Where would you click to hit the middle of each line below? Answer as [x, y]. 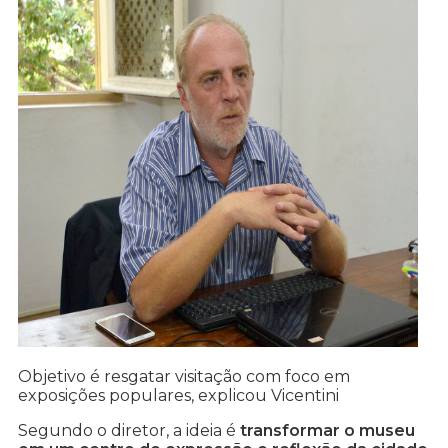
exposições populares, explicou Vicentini [178, 396]
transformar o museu [325, 431]
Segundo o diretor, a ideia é [127, 431]
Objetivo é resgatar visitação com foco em [184, 377]
